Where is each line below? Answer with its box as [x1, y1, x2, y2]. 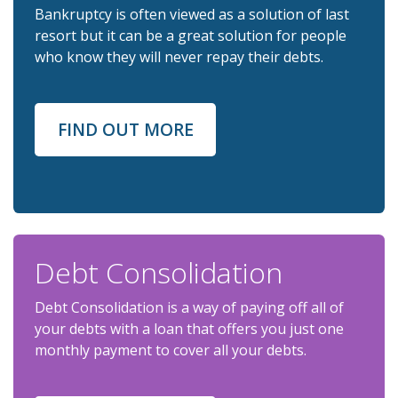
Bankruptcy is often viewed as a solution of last [35, 4, 349, 24]
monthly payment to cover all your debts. [35, 340, 306, 360]
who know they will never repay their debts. [35, 47, 323, 67]
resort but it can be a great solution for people [35, 26, 346, 45]
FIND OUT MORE [57, 117, 194, 141]
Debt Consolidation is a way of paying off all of [35, 298, 344, 317]
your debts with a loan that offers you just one [35, 319, 344, 338]
